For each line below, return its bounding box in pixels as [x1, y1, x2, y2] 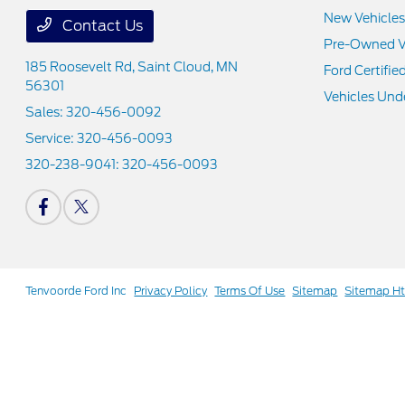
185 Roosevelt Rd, [25, 60, 138, 74]
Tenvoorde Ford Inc [25, 284, 127, 297]
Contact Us [59, 17, 144, 34]
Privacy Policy [134, 284, 208, 297]
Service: [25, 131, 78, 146]
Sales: [25, 105, 67, 119]
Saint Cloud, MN [137, 60, 239, 74]
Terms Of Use [214, 284, 286, 297]
